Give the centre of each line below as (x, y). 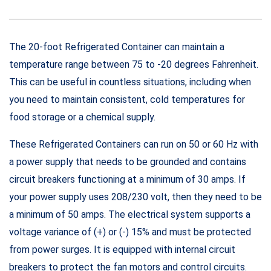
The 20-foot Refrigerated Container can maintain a (117, 47)
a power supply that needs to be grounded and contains (128, 162)
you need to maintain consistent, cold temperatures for (127, 99)
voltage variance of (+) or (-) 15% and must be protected (130, 232)
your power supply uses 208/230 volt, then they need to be (135, 197)
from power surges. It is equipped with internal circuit (122, 249)
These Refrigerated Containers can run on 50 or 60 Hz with (134, 144)
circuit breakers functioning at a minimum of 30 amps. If (127, 179)
